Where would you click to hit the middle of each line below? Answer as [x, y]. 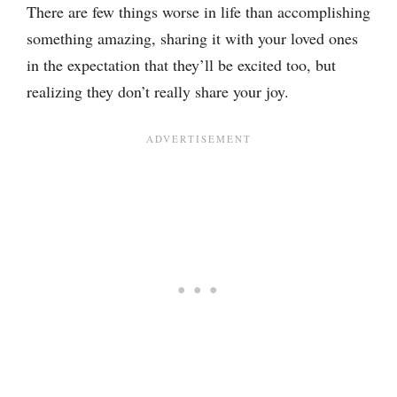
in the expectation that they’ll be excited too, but [181, 65]
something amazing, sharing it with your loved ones [192, 38]
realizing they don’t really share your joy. [158, 91]
